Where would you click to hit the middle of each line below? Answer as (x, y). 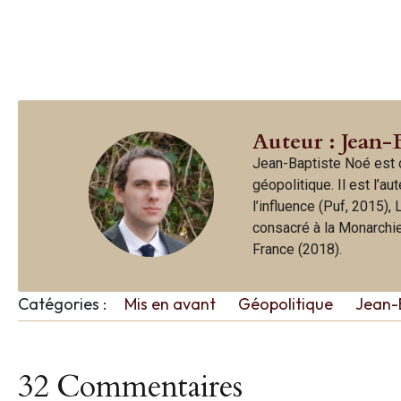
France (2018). (297, 249)
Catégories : (62, 303)
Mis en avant (170, 303)
